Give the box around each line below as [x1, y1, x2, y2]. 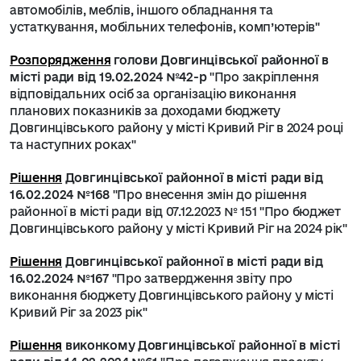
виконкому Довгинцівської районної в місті [64, 338, 341, 352]
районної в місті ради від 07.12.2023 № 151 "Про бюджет [10, 205, 341, 218]
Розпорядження [10, 53, 111, 67]
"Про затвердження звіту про [111, 272, 293, 285]
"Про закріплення [206, 70, 319, 84]
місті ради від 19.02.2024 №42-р [10, 70, 207, 84]
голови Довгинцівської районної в [110, 53, 330, 67]
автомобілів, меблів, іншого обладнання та [10, 3, 273, 17]
